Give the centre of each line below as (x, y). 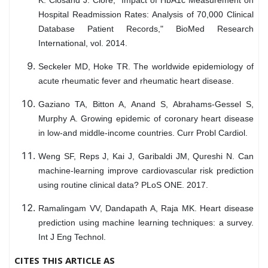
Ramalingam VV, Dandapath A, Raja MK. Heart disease (146, 208)
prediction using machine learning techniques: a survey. (146, 222)
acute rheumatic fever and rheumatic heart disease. (136, 80)
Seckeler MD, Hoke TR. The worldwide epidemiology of (146, 66)
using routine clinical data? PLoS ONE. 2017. (123, 185)
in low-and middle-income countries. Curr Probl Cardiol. (143, 133)
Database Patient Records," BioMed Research (146, 28)
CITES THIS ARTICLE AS (65, 260)
